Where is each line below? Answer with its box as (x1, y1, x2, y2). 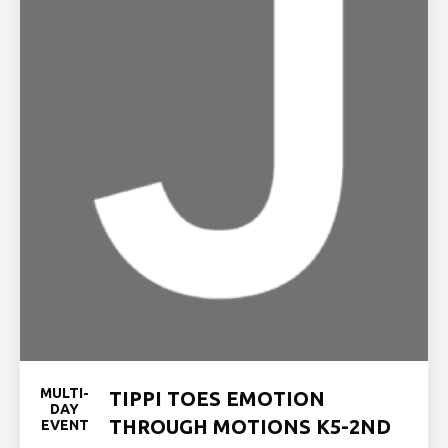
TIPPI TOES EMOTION (109, 387, 325, 410)
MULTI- (40, 385, 89, 401)
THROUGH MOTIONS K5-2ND (109, 415, 391, 438)
